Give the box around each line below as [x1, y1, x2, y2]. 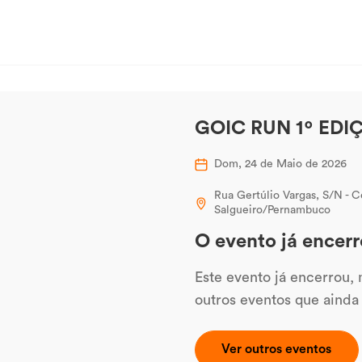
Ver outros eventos [221, 343, 332, 356]
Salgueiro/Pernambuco [214, 204, 330, 216]
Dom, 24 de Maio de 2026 [214, 158, 347, 170]
